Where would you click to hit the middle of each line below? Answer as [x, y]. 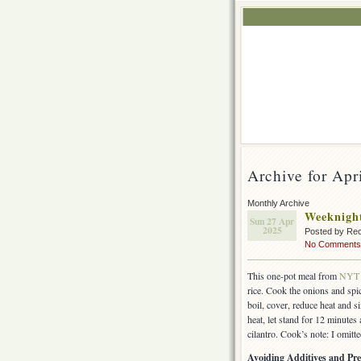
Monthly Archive [278, 203]
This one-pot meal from [293, 276]
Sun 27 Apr [272, 222]
